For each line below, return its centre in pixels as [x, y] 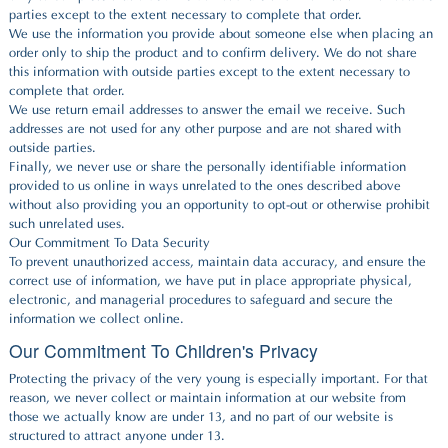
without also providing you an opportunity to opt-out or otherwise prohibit [219, 205]
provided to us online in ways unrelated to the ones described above [205, 186]
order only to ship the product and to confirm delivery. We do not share [213, 53]
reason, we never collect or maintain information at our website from [207, 398]
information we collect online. [96, 319]
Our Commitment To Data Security [109, 243]
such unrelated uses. [67, 224]
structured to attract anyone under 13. [117, 436]
